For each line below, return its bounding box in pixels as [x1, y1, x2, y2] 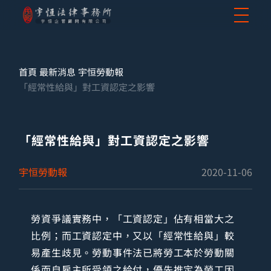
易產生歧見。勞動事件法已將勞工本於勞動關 [31, 245, 235, 260]
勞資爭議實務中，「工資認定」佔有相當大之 [31, 211, 235, 226]
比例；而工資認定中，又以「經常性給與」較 [31, 228, 235, 243]
